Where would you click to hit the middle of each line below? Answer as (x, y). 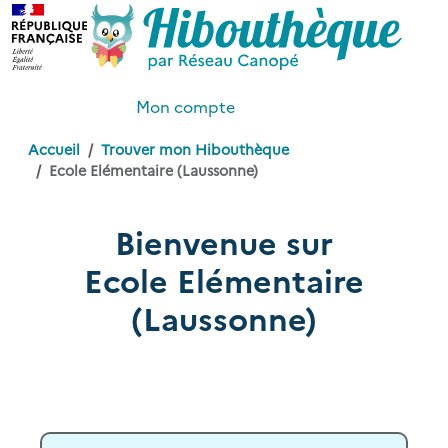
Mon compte (183, 106)
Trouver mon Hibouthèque (195, 148)
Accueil (54, 148)
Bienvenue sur (224, 240)
